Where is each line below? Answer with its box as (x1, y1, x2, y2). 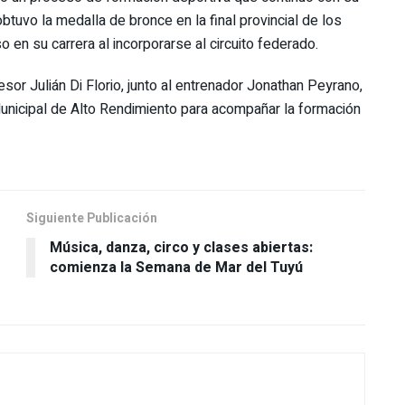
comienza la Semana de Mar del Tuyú (50, 256, 303, 278)
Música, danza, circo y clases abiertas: (50, 236, 313, 259)
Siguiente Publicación (26, 208, 157, 228)
